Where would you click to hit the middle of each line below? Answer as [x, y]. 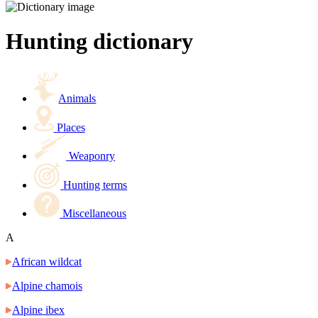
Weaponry [92, 155]
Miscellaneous [95, 214]
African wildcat [47, 262]
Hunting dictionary [99, 42]
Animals [77, 98]
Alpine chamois [47, 286]
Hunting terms [95, 185]
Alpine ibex [38, 310]
